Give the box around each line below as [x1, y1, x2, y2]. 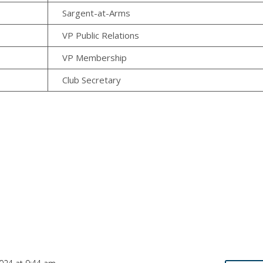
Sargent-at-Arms [62, 7, 131, 19]
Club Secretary [62, 74, 122, 86]
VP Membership [62, 52, 127, 64]
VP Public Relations [62, 29, 140, 42]
